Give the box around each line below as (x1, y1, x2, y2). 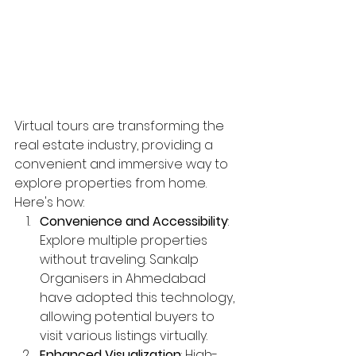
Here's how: (14, 193, 84, 212)
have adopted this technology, (40, 288, 238, 308)
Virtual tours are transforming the (14, 117, 227, 136)
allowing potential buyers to (40, 308, 218, 327)
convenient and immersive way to (14, 155, 231, 174)
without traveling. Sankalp (40, 250, 202, 269)
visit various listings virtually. (40, 327, 207, 346)
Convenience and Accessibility (40, 212, 228, 231)
